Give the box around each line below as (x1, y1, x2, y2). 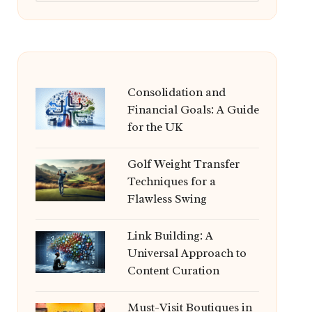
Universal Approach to (127, 246, 247, 260)
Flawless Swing (127, 192, 207, 206)
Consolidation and (127, 85, 226, 100)
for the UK (127, 120, 183, 134)
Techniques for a (127, 174, 216, 189)
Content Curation (127, 263, 219, 278)
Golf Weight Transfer (127, 157, 240, 171)
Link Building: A (127, 228, 213, 243)
